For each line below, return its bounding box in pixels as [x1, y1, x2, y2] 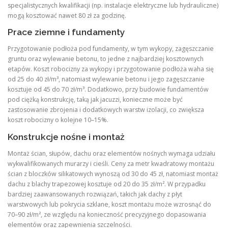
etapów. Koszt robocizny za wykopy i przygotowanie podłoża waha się [8, 65, 214, 74]
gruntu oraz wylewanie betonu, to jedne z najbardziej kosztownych [8, 54, 204, 64]
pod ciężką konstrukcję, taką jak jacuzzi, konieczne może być [8, 95, 183, 104]
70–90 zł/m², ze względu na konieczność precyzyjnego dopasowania [8, 210, 206, 219]
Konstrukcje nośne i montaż [8, 131, 125, 142]
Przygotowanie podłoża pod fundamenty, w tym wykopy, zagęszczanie [8, 44, 214, 53]
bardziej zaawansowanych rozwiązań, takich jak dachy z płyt [8, 189, 182, 198]
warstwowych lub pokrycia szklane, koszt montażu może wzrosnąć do [8, 199, 211, 209]
